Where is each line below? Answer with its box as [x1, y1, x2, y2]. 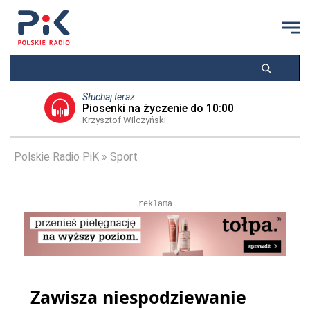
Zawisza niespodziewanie [30, 285, 246, 309]
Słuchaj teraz [82, 91, 135, 102]
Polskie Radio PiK [14, 150, 99, 163]
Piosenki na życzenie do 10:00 [82, 102, 234, 115]
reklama [138, 199, 172, 209]
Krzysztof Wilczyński [82, 115, 166, 125]
